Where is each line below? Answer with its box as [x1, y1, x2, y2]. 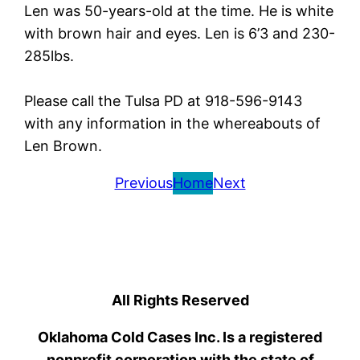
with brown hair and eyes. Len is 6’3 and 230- [24, 24, 336, 42]
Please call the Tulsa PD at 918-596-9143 [24, 92, 303, 109]
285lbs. [24, 47, 75, 64]
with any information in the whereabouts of [24, 114, 321, 132]
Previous [114, 174, 173, 191]
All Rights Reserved [111, 291, 249, 309]
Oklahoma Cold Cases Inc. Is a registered [38, 328, 322, 346]
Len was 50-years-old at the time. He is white [24, 2, 334, 19]
